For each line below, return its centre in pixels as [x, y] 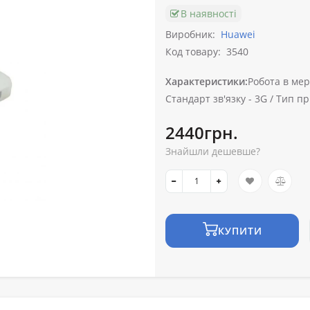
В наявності [209, 14]
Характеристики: [207, 82]
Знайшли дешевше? [213, 152]
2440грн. [202, 133]
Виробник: [190, 35]
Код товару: [193, 52]
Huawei [238, 35]
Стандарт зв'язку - [209, 99]
